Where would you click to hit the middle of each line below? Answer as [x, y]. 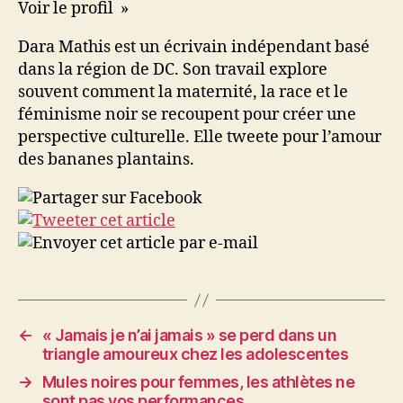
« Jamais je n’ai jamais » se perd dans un [189, 335]
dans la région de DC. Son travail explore [173, 70]
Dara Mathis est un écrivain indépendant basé [194, 47]
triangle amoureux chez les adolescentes [195, 354]
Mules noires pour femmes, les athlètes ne [198, 382]
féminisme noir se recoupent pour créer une [187, 115]
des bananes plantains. [106, 160]
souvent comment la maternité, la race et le [183, 92]
